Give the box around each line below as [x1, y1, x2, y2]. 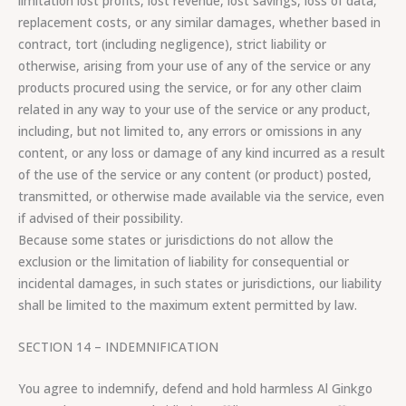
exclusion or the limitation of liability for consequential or [18, 253, 349, 271]
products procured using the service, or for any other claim [18, 79, 362, 97]
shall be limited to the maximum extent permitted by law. [18, 296, 357, 314]
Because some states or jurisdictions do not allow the [18, 231, 333, 249]
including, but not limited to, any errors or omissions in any [18, 122, 362, 140]
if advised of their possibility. [18, 209, 183, 227]
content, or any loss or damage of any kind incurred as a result [18, 144, 385, 162]
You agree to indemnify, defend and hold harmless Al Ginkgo [18, 379, 372, 397]
